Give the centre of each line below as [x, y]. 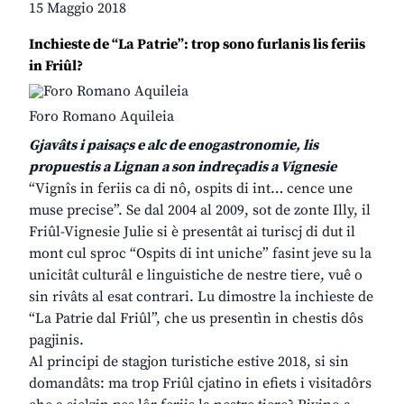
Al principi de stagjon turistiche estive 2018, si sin [189, 362]
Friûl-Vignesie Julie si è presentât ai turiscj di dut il [192, 232]
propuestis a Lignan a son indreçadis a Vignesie [183, 167]
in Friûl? [56, 66]
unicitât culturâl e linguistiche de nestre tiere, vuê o [196, 275]
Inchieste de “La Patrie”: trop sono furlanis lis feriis [197, 45]
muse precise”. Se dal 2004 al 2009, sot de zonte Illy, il [200, 211]
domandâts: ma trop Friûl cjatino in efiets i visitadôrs [200, 384]
